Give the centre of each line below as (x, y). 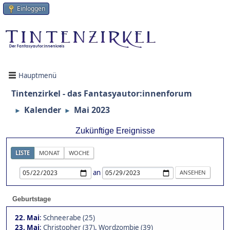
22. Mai (27, 218)
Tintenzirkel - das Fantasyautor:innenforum (102, 94)
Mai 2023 (92, 110)
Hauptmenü (37, 75)
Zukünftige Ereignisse (115, 131)
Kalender (43, 110)
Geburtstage (32, 199)
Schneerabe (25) (69, 218)
